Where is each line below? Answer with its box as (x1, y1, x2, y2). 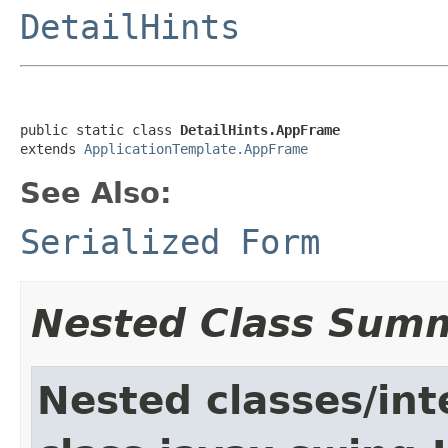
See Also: (20, 175, 172, 210)
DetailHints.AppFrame (180, 121, 340, 138)
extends (20, 140, 84, 157)
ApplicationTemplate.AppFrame (84, 140, 308, 157)
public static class (20, 121, 180, 138)
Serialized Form (20, 221, 320, 262)
